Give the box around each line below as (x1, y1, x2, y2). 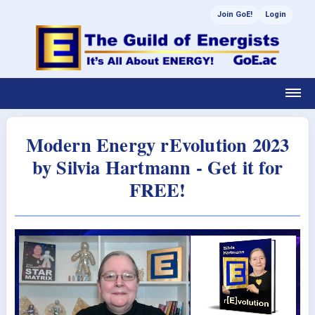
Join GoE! (217, 10, 252, 19)
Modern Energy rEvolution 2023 (25, 131, 290, 158)
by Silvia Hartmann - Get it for (32, 153, 283, 181)
